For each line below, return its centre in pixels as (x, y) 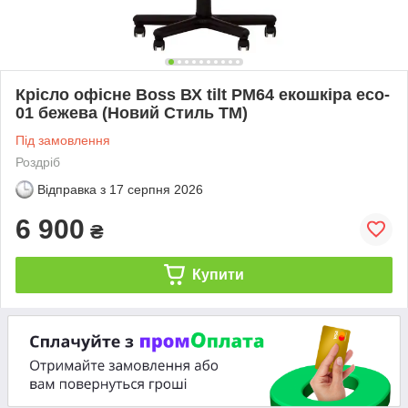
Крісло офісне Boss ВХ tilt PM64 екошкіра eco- (203, 94)
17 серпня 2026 (156, 189)
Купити (218, 274)
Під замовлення (63, 140)
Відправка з (71, 189)
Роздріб (38, 162)
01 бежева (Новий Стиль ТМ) (132, 112)
